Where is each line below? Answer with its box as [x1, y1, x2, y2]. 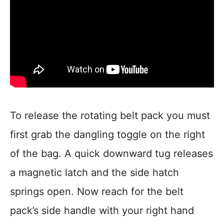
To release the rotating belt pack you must [10, 109, 210, 122]
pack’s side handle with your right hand [10, 204, 194, 217]
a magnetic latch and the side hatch [10, 166, 179, 179]
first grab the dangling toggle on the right [10, 128, 205, 141]
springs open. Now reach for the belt [10, 185, 183, 198]
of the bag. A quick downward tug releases [10, 147, 213, 160]
